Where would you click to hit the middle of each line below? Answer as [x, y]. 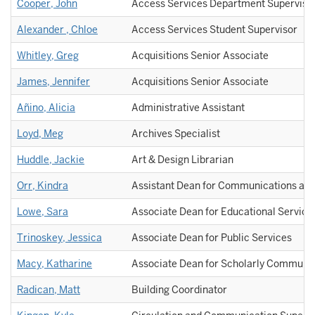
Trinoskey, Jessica [59, 238]
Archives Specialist [176, 134]
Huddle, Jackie [51, 160]
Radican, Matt [49, 290]
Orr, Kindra [43, 186]
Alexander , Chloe [57, 30]
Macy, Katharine [54, 264]
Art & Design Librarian [182, 160]
